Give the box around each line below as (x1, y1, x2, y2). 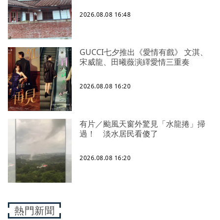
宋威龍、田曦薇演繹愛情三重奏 (80, 56, 190, 68)
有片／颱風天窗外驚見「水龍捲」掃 (80, 118, 205, 130)
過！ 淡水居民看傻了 (80, 128, 158, 139)
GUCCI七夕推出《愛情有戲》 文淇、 (80, 47, 184, 58)
